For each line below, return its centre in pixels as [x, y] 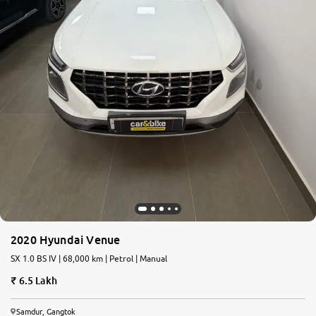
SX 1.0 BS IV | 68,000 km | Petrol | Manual [89, 259]
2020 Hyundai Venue [66, 240]
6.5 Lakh [38, 281]
